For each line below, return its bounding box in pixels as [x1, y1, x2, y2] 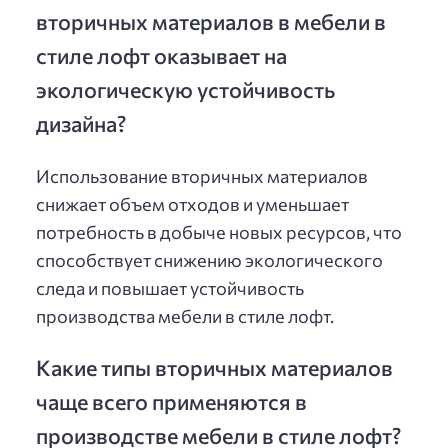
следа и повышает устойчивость [36, 276, 304, 299]
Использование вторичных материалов [36, 164, 368, 187]
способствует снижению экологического [36, 248, 383, 271]
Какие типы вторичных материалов [36, 353, 393, 380]
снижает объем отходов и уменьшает [36, 192, 349, 215]
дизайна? [36, 110, 126, 137]
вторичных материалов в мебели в [36, 8, 386, 35]
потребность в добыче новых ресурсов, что [36, 220, 402, 243]
